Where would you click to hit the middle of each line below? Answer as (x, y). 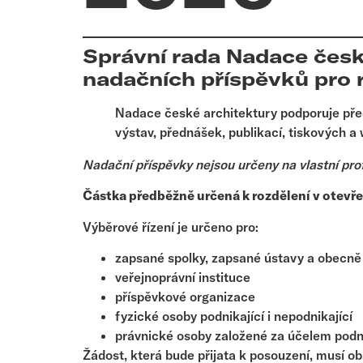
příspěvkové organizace (185, 297)
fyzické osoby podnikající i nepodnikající (234, 316)
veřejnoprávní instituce (183, 278)
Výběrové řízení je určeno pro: (171, 226)
